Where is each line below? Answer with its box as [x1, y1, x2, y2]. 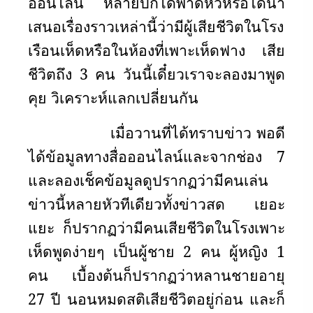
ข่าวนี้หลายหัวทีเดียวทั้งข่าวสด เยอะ [28, 194, 285, 214]
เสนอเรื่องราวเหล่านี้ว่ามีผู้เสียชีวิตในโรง [28, 16, 284, 36]
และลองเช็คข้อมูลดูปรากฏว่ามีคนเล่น [28, 170, 268, 190]
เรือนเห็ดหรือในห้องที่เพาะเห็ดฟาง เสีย [28, 40, 285, 60]
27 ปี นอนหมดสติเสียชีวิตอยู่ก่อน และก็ [28, 289, 285, 309]
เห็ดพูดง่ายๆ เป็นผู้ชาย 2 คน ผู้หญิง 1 [28, 241, 285, 261]
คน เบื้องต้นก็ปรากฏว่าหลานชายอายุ [28, 265, 285, 285]
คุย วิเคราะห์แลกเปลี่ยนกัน [28, 87, 198, 108]
